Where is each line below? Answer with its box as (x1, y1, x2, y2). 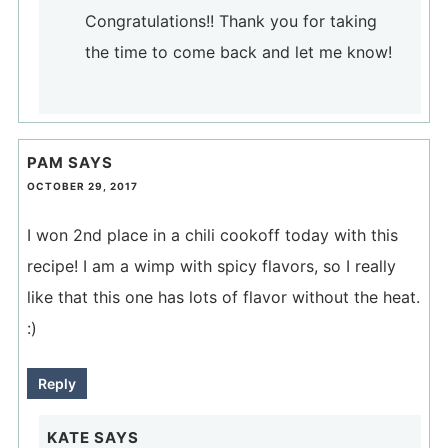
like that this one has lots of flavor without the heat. (26, 287, 420, 308)
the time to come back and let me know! (84, 41, 392, 62)
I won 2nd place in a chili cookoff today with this (26, 225, 398, 246)
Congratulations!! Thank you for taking (84, 10, 377, 31)
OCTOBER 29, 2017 (26, 180, 138, 193)
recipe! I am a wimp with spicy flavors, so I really (26, 256, 396, 277)
